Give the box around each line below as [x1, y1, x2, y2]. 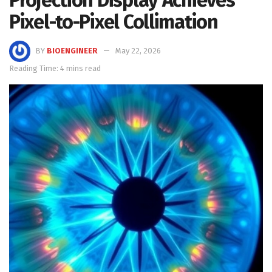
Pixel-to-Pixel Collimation [9, 10, 218, 33]
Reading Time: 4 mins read [9, 63, 101, 73]
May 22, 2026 [115, 46, 161, 55]
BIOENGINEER [47, 46, 98, 55]
